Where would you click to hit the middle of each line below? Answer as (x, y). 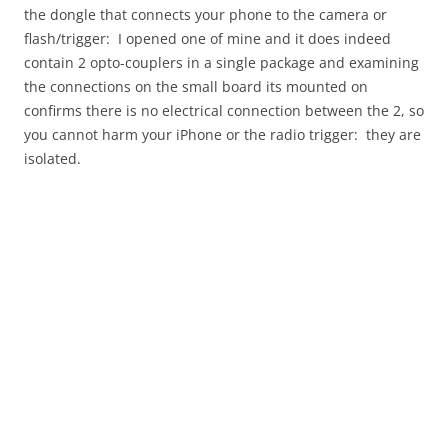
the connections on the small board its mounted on (196, 86)
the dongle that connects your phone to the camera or (205, 14)
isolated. (52, 158)
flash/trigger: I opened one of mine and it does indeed (207, 38)
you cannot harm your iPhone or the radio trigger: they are (222, 134)
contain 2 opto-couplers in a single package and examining (221, 62)
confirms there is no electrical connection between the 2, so (224, 110)
